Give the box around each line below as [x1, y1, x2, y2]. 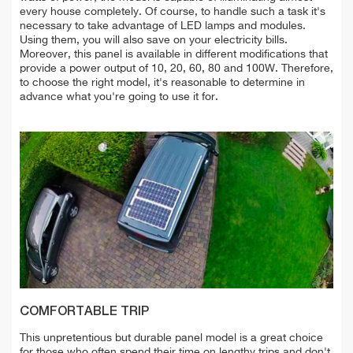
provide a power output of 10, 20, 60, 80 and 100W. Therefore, [20, 62, 333, 74]
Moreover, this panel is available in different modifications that [20, 48, 328, 60]
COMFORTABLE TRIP [20, 305, 149, 318]
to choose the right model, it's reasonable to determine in [20, 76, 305, 88]
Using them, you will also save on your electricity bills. [20, 34, 288, 46]
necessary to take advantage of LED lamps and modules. [20, 20, 306, 32]
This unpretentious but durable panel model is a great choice [20, 332, 323, 344]
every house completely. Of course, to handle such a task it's [20, 6, 325, 17]
